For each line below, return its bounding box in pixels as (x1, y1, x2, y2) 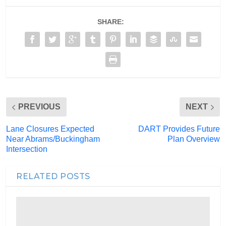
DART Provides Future (138, 125, 220, 133)
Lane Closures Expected (6, 125, 94, 133)
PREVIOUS (18, 102, 61, 111)
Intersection (6, 145, 47, 153)
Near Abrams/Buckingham (6, 135, 100, 143)
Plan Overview (167, 135, 220, 143)
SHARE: (97, 18, 124, 26)
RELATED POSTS (16, 172, 90, 181)
